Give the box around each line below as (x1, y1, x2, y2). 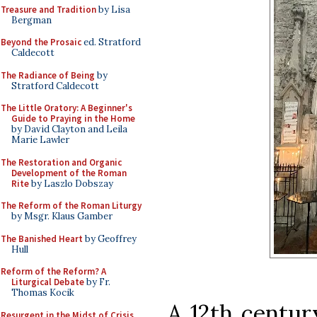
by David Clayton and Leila (11, 123, 127, 135)
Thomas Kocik (11, 287, 74, 299)
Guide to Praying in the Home (11, 113, 135, 125)
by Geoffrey (83, 232, 137, 245)
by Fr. (84, 276, 110, 288)
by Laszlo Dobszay (29, 177, 113, 190)
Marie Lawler (11, 134, 69, 146)
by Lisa (96, 3, 130, 16)
